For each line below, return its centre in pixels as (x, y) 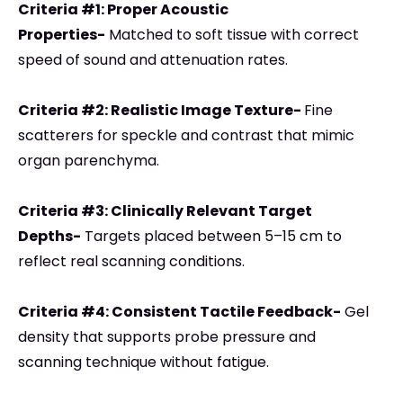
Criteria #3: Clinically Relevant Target (165, 211)
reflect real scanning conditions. (131, 262)
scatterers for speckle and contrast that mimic (186, 136)
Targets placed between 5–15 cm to (211, 237)
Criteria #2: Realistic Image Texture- (161, 111)
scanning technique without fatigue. (143, 363)
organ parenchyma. (89, 161)
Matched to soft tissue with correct (232, 35)
